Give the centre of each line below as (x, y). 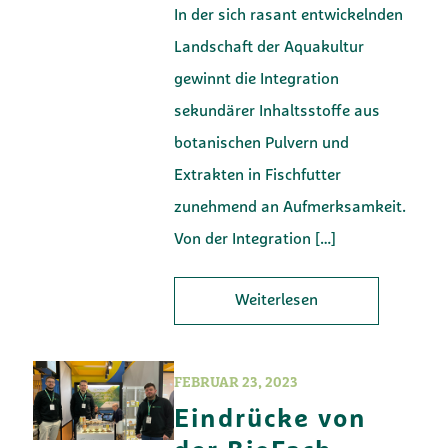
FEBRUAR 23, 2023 (236, 383)
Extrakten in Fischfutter (258, 175)
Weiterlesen (277, 300)
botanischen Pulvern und (262, 143)
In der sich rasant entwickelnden (289, 15)
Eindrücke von (271, 420)
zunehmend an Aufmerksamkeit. (290, 207)
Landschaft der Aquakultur (269, 47)
